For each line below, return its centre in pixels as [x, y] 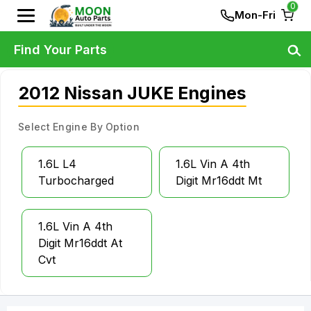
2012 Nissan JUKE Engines [132, 93]
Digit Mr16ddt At [80, 243]
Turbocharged [76, 180]
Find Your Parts [60, 49]
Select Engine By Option [79, 127]
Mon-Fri [255, 15]
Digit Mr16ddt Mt [219, 180]
